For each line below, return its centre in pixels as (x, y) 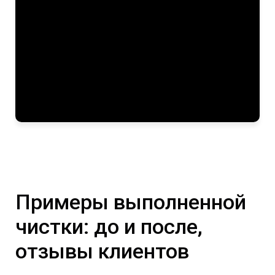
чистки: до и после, (109, 227)
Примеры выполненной (131, 202)
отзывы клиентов (102, 251)
